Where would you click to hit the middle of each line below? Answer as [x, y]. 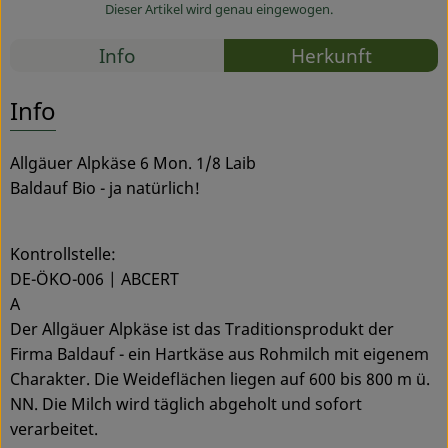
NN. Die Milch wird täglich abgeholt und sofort [186, 403]
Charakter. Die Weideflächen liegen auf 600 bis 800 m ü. [220, 378]
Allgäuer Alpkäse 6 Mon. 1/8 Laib [133, 162]
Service [58, 39]
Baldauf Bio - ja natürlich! [105, 187]
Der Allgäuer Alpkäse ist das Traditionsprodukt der [202, 328]
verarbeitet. [54, 428]
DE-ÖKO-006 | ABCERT [94, 278]
